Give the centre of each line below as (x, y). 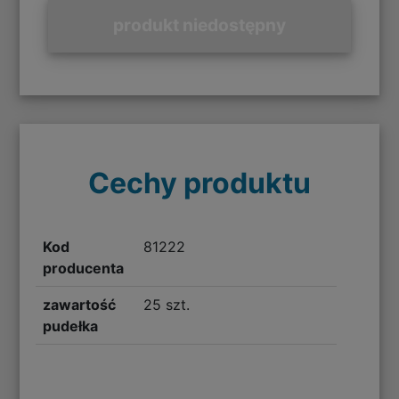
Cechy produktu (199, 183)
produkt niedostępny (199, 24)
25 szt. (166, 305)
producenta (84, 269)
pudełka (71, 326)
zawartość (80, 305)
